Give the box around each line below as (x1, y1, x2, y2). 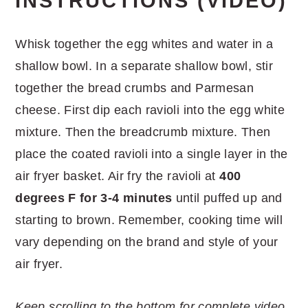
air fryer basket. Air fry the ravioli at (15, 168, 220, 183)
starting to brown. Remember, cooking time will (15, 212, 283, 227)
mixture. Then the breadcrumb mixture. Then (15, 124, 271, 139)
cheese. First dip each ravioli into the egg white (15, 102, 285, 117)
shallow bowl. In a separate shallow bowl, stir (15, 58, 273, 73)
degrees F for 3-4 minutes (15, 190, 173, 205)
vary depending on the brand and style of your (15, 234, 278, 249)
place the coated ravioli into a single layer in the (15, 146, 288, 161)
